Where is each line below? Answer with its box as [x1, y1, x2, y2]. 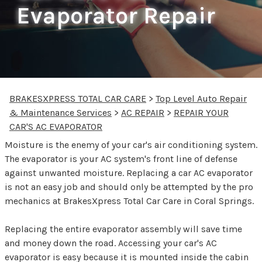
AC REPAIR [121, 106, 164, 118]
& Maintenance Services [9, 106, 112, 118]
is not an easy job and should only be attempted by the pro [5, 181, 253, 192]
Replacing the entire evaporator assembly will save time [5, 223, 242, 235]
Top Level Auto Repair [156, 92, 247, 104]
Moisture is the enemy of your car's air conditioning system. [5, 139, 257, 150]
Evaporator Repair [16, 1, 215, 29]
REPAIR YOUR [174, 106, 229, 118]
